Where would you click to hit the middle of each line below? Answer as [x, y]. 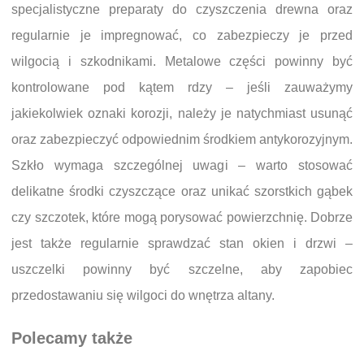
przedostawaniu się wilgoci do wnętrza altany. [143, 296]
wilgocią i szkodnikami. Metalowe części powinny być [182, 62]
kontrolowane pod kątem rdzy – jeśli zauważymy [182, 88]
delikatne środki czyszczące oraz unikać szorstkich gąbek [182, 192]
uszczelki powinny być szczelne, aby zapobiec [182, 270]
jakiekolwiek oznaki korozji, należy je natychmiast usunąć [182, 114]
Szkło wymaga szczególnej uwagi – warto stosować [182, 166]
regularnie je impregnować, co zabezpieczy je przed [182, 36]
